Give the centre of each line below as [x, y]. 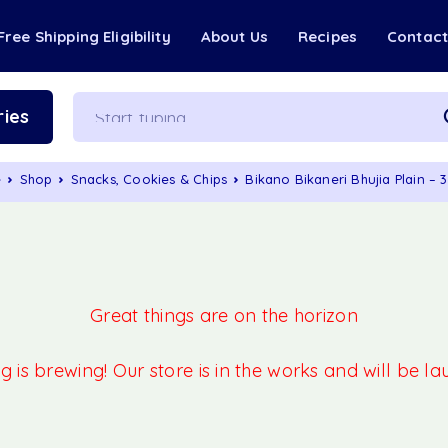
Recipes [327, 36]
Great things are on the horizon [224, 315]
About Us [234, 36]
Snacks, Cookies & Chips [149, 179]
